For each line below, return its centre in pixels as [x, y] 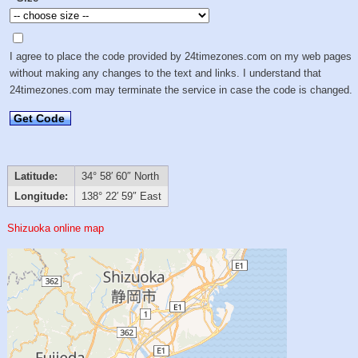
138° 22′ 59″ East [121, 197]
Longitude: [41, 197]
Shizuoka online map [56, 228]
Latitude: [36, 177]
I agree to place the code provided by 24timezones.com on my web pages [181, 56]
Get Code [40, 118]
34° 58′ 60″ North [120, 177]
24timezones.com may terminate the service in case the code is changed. [181, 89]
